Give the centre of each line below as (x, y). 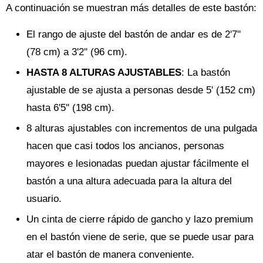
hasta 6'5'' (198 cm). (70, 108)
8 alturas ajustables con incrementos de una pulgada (142, 128)
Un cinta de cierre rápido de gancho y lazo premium (140, 219)
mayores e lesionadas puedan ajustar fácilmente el (138, 163)
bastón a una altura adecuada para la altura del (129, 181)
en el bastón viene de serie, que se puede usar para (140, 237)
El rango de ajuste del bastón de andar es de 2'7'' (134, 34)
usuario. (44, 199)
